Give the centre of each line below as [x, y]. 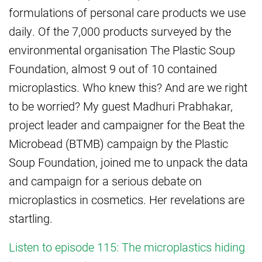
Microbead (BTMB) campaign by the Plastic [118, 144]
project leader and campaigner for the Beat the [127, 125]
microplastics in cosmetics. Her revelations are [127, 200]
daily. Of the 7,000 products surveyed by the [120, 31]
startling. [31, 218]
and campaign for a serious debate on [105, 181]
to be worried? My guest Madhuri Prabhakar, [121, 106]
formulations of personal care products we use [127, 13]
